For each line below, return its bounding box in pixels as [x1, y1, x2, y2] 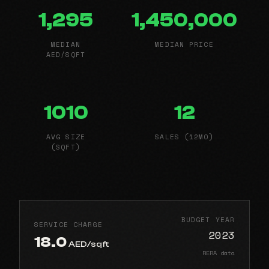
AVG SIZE [46, 131, 85, 142]
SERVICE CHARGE [34, 219, 103, 230]
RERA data [202, 247, 235, 258]
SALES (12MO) [155, 131, 214, 142]
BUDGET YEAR [181, 214, 235, 225]
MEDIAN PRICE [155, 38, 214, 49]
